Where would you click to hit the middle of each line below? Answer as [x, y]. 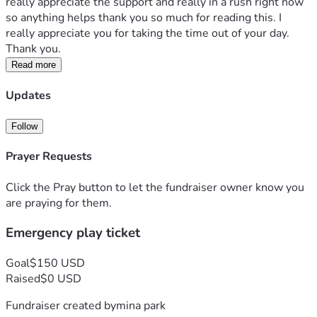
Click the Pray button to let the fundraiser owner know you [155, 187]
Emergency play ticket [73, 233]
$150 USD [57, 263]
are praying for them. [59, 203]
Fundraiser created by [61, 305]
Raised [23, 278]
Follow [24, 126]
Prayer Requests [49, 157]
